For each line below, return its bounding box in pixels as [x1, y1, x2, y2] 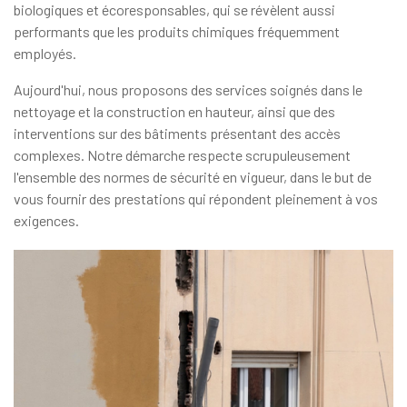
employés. [14, 45, 76, 63]
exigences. [14, 212, 79, 230]
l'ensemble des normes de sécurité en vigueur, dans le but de [14, 168, 372, 186]
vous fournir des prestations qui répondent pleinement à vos [14, 190, 378, 208]
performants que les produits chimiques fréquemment [14, 23, 340, 41]
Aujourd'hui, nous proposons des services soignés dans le [14, 81, 362, 99]
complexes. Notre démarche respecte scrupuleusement [14, 146, 351, 164]
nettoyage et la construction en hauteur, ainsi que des [14, 103, 335, 121]
